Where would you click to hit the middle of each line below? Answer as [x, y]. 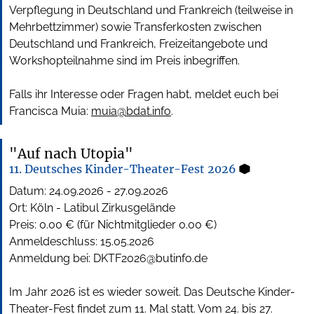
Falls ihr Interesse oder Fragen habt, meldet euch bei [144, 95]
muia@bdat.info [131, 111]
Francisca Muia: [50, 111]
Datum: [29, 191]
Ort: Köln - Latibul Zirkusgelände [92, 208]
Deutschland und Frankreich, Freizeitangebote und [138, 44]
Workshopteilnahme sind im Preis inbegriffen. [124, 61]
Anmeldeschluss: [55, 242]
